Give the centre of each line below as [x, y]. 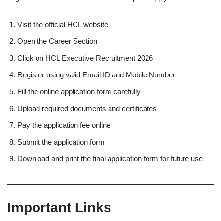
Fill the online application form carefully [79, 92]
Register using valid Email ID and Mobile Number [96, 75]
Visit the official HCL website [63, 24]
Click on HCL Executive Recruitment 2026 [85, 58]
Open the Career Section [57, 41]
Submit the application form [61, 142]
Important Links [59, 207]
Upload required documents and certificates [87, 108]
